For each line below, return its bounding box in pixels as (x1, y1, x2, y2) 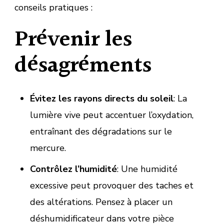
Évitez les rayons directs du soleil (29, 92, 173, 104)
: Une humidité (116, 162, 177, 175)
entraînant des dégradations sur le (29, 125, 172, 137)
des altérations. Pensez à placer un (29, 195, 172, 208)
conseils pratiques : (14, 1, 92, 13)
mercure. (29, 141, 66, 154)
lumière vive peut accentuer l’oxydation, (29, 108, 193, 121)
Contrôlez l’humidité (29, 162, 117, 175)
